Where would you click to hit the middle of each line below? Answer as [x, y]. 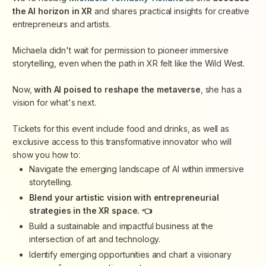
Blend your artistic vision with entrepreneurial [124, 198]
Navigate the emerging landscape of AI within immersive [137, 169]
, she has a [221, 90]
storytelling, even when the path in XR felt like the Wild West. [129, 64]
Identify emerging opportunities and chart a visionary [130, 255]
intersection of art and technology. [95, 239]
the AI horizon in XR [53, 11]
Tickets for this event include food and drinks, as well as [121, 129]
